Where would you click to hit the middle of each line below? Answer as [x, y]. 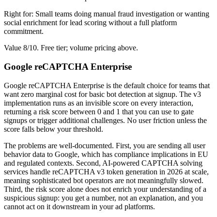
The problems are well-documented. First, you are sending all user [105, 145]
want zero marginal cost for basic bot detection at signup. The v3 [102, 94]
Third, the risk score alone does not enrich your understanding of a [105, 189]
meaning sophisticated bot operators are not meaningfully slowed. [104, 180]
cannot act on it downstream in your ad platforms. [79, 206]
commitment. [24, 31]
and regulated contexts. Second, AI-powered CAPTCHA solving [103, 163]
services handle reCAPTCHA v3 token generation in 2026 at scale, [106, 171]
